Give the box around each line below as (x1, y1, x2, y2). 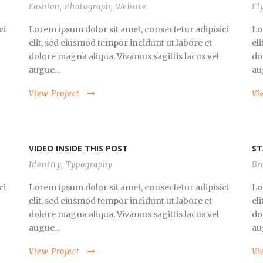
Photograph (64, 2, 111, 12)
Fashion (28, 2, 60, 12)
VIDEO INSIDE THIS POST (28, 143, 128, 154)
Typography (65, 160, 113, 170)
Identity (28, 160, 61, 170)
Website (115, 2, 147, 12)
